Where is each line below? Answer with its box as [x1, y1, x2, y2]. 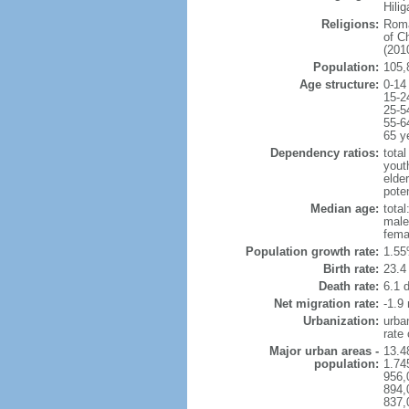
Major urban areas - [268, 344, 379, 358]
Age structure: [299, 78, 379, 91]
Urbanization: [302, 314, 379, 328]
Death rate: [318, 279, 379, 293]
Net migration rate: [273, 297, 379, 310]
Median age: [309, 202, 379, 215]
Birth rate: [322, 262, 379, 276]
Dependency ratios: [269, 146, 379, 160]
